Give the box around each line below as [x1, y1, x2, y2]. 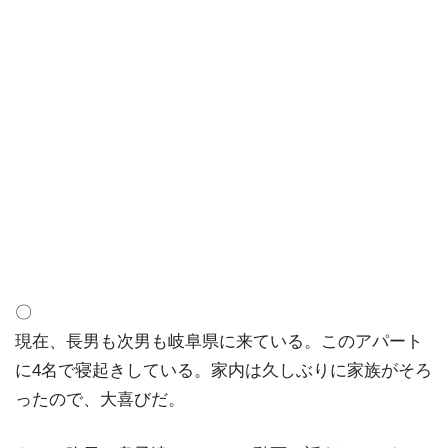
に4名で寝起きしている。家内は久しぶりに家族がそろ [15, 361, 432, 380]
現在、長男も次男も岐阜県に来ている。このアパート [15, 332, 423, 351]
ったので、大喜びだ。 [15, 390, 185, 409]
